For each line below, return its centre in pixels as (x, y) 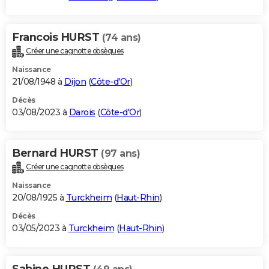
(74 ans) (121, 37)
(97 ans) (120, 153)
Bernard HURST (56, 153)
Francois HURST (57, 37)
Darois (82, 112)
